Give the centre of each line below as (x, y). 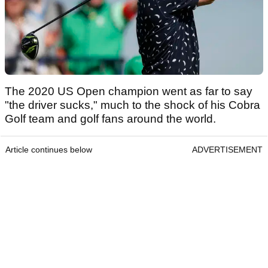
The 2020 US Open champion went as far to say (129, 91)
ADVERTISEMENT (227, 149)
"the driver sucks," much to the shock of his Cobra (133, 105)
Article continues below (49, 149)
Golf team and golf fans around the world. (110, 118)
